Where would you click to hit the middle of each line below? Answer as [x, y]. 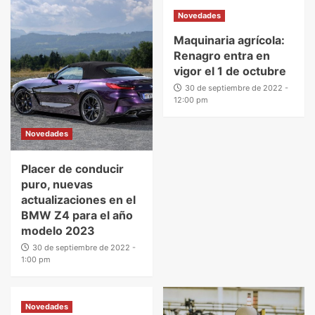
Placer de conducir [72, 168]
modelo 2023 [58, 230]
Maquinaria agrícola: [229, 40]
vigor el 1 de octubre [230, 71]
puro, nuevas [57, 184]
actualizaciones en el [78, 199]
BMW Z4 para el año [77, 215]
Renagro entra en [221, 55]
